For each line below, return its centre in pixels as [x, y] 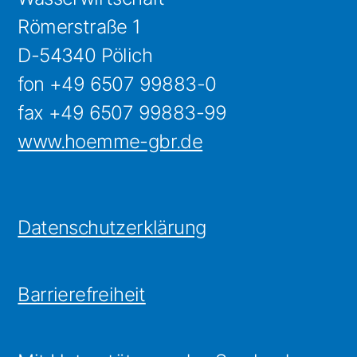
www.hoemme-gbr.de [110, 141]
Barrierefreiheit [82, 294]
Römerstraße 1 [79, 27]
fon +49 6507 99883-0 [117, 84]
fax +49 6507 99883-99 [122, 113]
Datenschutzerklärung [112, 228]
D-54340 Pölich [85, 55]
